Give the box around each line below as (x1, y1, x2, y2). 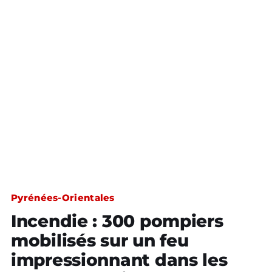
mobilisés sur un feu (11, 230, 189, 251)
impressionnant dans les (11, 250, 228, 270)
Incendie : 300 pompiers (11, 211, 223, 231)
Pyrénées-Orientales (11, 192, 115, 203)
